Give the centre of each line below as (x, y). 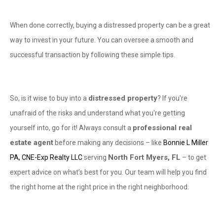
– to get (193, 157)
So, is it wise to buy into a (49, 98)
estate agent (32, 143)
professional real (162, 128)
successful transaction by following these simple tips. (92, 55)
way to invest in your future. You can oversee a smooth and (102, 40)
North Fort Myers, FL (144, 157)
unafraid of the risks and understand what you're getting (97, 113)
